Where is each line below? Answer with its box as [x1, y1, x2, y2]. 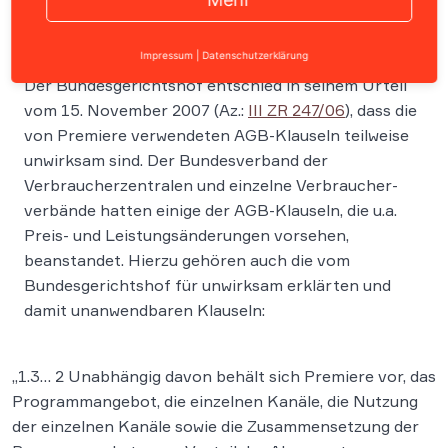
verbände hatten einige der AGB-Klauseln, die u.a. [24, 200, 397, 220]
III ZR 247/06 [248, 100, 345, 120]
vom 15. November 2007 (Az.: [24, 100, 248, 120]
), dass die [345, 100, 417, 120]
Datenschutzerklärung [202, 49, 308, 61]
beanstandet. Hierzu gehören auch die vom [24, 250, 350, 270]
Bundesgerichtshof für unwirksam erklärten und [24, 275, 391, 295]
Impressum [140, 49, 193, 61]
